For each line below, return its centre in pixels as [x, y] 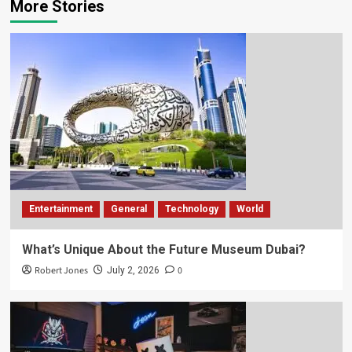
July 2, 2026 [133, 270]
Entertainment [60, 209]
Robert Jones [61, 270]
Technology [191, 209]
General [128, 209]
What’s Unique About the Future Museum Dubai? [163, 249]
